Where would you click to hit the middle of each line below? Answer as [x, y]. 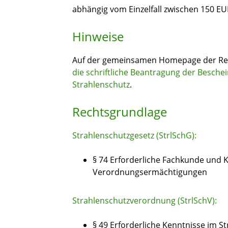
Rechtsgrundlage [120, 112]
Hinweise [98, 37]
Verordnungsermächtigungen [150, 172]
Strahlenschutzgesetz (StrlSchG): [134, 136]
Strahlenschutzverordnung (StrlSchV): [145, 201]
